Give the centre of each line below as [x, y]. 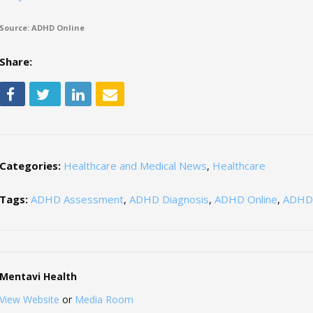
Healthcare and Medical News [136, 165]
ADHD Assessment [78, 199]
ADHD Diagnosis [169, 199]
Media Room [104, 299]
